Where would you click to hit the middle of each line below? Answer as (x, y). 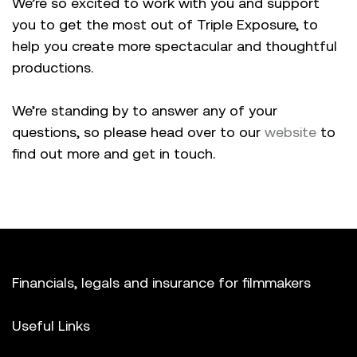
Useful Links (51, 325)
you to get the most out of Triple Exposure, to (165, 24)
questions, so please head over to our (138, 131)
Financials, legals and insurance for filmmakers (161, 282)
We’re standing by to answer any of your (145, 110)
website (290, 131)
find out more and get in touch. (114, 153)
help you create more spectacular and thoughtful (175, 45)
